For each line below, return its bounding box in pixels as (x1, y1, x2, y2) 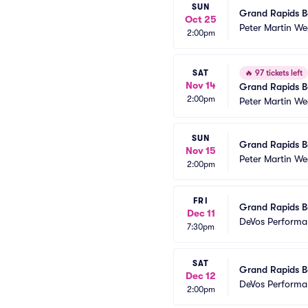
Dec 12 (186, 270, 216, 281)
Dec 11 (186, 208, 215, 219)
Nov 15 (186, 145, 216, 156)
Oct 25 (185, 14, 217, 25)
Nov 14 (186, 79, 216, 91)
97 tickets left (253, 68, 302, 78)
